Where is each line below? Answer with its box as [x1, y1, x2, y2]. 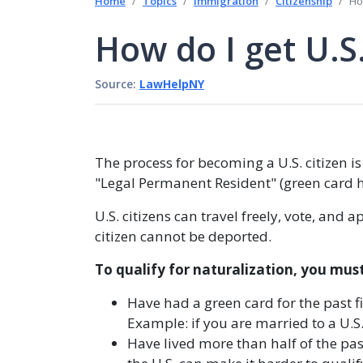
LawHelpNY [139, 76, 204, 92]
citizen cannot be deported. [95, 227, 271, 246]
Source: [95, 76, 139, 92]
